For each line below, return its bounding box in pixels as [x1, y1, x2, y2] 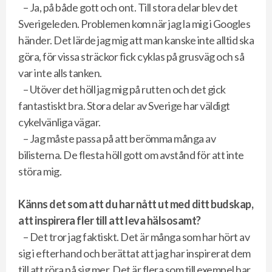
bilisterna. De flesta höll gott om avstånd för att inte [18, 148, 244, 161]
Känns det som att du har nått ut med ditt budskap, [18, 197, 253, 211]
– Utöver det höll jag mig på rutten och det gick [22, 83, 226, 96]
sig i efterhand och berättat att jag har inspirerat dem [18, 246, 251, 260]
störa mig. [18, 165, 61, 178]
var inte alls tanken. [18, 66, 102, 80]
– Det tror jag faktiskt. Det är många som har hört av [22, 230, 250, 243]
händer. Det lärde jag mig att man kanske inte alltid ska [18, 33, 254, 47]
